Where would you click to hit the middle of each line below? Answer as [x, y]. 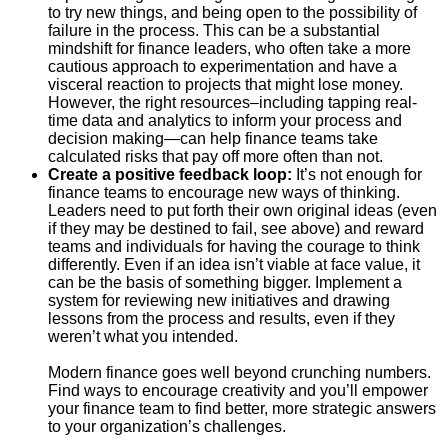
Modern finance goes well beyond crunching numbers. [239, 372]
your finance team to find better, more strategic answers [242, 408]
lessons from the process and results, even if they [221, 318]
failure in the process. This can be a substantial [214, 30]
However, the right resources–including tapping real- [232, 102]
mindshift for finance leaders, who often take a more [229, 48]
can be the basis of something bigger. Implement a [225, 282]
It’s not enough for [359, 174]
